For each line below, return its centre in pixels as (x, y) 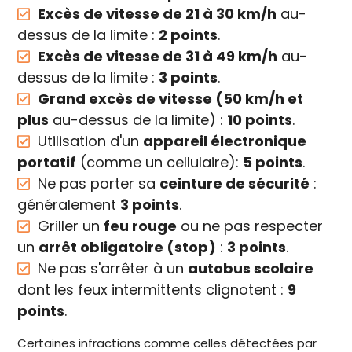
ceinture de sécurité (235, 184)
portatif (47, 163)
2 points (189, 35)
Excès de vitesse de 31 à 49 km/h (158, 57)
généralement (69, 205)
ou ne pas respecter (250, 226)
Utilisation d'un (87, 141)
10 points (260, 120)
